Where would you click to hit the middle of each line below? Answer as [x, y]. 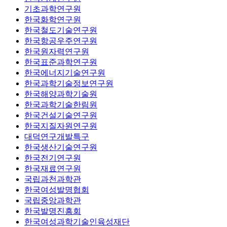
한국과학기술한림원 [61, 104]
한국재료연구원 [53, 168]
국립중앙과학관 [53, 200]
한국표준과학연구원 [61, 62]
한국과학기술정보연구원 [69, 83]
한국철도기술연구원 [61, 30]
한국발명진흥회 [53, 211]
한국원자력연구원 [57, 51]
